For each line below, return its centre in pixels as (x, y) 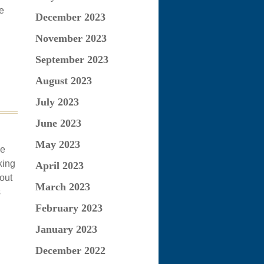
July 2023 (57, 102)
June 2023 (58, 123)
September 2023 (72, 60)
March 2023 (62, 187)
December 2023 (70, 17)
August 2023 (63, 81)
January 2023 (66, 229)
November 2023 (71, 38)
